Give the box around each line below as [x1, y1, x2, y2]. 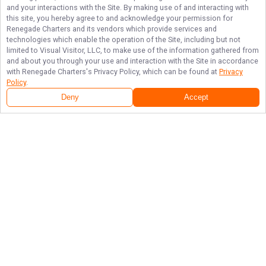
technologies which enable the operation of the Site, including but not [7, 35, 240, 44]
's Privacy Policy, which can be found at [86, 67, 219, 76]
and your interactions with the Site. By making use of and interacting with [7, 3, 249, 12]
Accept [184, 93, 208, 102]
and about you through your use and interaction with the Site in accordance [7, 56, 258, 65]
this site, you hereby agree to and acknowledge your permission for [7, 14, 233, 23]
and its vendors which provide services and [71, 24, 217, 33]
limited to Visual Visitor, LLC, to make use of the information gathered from [7, 46, 259, 55]
